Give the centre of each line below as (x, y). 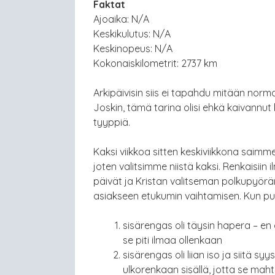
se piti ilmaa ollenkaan (172, 240)
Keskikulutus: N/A (132, 34)
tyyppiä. (112, 122)
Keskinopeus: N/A (133, 48)
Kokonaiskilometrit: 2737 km (155, 63)
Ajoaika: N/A (121, 19)
